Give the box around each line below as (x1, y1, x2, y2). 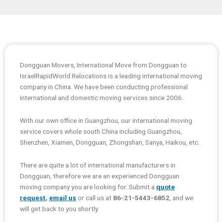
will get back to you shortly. (20, 204, 99, 213)
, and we (169, 193, 193, 202)
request (20, 193, 46, 202)
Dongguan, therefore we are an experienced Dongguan (20, 171, 179, 180)
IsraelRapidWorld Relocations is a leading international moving (20, 72, 202, 80)
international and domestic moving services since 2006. (20, 94, 185, 102)
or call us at (76, 193, 113, 202)
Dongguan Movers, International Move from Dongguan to (20, 61, 187, 69)
